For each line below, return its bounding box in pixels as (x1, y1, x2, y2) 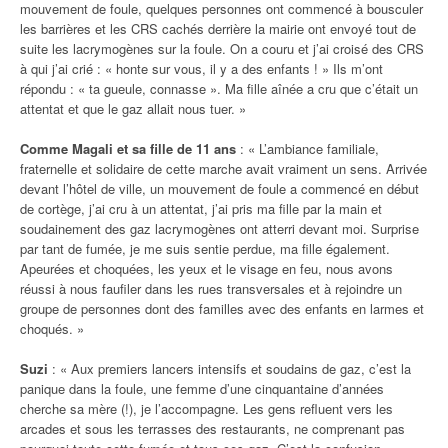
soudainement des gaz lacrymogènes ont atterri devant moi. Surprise (20, 218, 419, 238)
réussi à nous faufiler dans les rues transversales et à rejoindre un (20, 278, 402, 298)
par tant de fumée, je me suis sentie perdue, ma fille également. (20, 238, 390, 258)
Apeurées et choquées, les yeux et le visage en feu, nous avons (20, 258, 393, 278)
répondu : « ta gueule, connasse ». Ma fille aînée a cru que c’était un (20, 78, 418, 98)
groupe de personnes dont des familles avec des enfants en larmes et (20, 298, 424, 318)
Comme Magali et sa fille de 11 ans (20, 138, 236, 158)
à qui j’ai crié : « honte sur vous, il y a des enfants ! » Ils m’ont (20, 58, 383, 78)
